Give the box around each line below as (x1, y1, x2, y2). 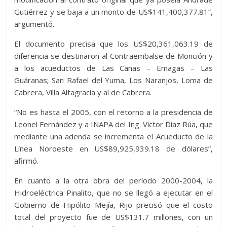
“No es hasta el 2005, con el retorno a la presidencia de (14, 107, 213, 118)
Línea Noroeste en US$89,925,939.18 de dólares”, (14, 143, 213, 154)
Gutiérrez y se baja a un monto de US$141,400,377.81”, (14, 7, 213, 17)
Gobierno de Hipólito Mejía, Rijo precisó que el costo (14, 200, 213, 210)
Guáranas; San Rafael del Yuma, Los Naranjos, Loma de (14, 75, 213, 86)
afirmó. (14, 156, 39, 166)
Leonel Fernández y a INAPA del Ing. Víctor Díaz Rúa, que (14, 119, 213, 130)
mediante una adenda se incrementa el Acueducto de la (14, 131, 213, 142)
